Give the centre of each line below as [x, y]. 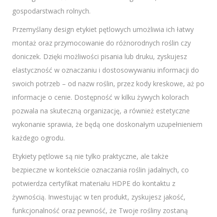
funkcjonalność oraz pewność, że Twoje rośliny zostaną [100, 211]
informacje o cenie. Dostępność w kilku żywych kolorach [101, 97]
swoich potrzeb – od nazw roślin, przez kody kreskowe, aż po [108, 84]
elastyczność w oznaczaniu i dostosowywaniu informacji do [106, 70]
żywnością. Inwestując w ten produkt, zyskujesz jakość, [99, 197]
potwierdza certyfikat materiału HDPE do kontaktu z [94, 184]
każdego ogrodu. [39, 138]
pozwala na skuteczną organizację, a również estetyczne [101, 111]
